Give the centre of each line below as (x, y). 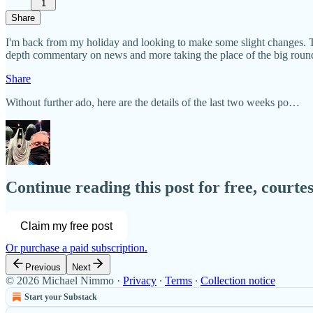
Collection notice (238, 281)
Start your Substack (61, 297)
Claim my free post (66, 226)
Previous (43, 268)
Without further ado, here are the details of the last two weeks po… (153, 102)
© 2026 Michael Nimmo (60, 281)
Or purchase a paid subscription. (77, 248)
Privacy (140, 281)
